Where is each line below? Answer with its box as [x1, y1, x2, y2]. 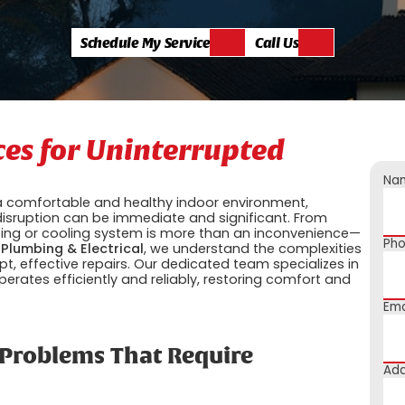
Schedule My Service [80, 33, 211, 51]
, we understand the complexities [144, 239, 363, 258]
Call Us [255, 33, 299, 51]
